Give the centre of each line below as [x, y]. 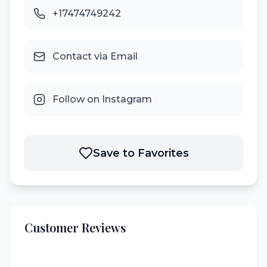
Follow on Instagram [102, 99]
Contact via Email [95, 56]
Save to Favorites [141, 153]
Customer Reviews [75, 227]
